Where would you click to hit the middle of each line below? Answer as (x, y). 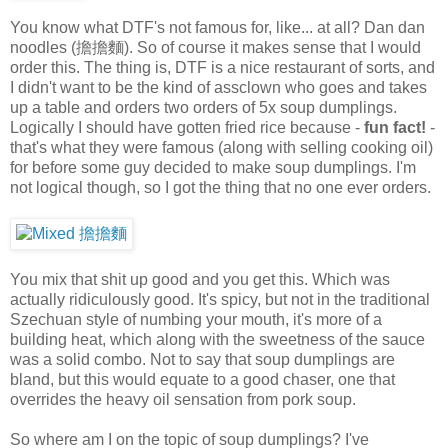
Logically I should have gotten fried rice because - (187, 127)
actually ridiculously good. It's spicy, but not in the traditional (220, 299)
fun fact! (395, 127)
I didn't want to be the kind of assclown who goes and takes (218, 87)
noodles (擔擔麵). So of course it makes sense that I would (215, 47)
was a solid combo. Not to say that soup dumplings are (202, 359)
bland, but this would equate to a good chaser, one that (202, 379)
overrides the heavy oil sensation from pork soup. (183, 399)
